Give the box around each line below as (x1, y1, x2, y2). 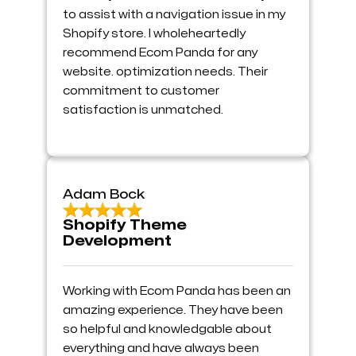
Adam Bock (63, 188, 145, 201)
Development (63, 234, 172, 248)
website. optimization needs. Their (63, 66, 268, 77)
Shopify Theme (63, 218, 187, 232)
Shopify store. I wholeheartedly (63, 28, 246, 39)
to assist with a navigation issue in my (63, 9, 285, 20)
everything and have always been (63, 342, 259, 354)
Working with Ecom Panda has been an (63, 285, 291, 296)
